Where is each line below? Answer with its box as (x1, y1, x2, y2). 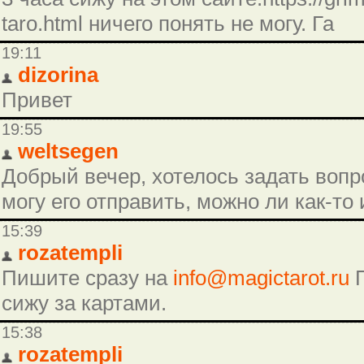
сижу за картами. (2, 291, 167, 316)
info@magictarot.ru (173, 266, 349, 291)
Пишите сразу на (2, 266, 173, 291)
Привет (2, 88, 72, 113)
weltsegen (18, 139, 119, 164)
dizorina (18, 63, 98, 88)
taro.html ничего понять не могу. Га (2, 11, 334, 37)
